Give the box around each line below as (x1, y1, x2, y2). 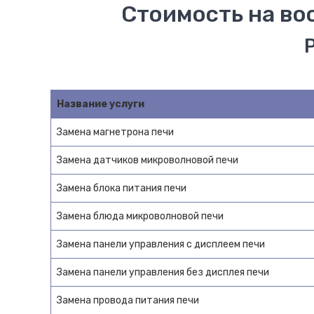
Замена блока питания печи (57, 182, 186, 194)
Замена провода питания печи (57, 294, 199, 306)
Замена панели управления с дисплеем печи (57, 238, 265, 250)
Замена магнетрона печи (57, 125, 174, 138)
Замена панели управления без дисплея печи (57, 266, 269, 278)
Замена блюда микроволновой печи (57, 210, 224, 222)
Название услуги (57, 97, 144, 110)
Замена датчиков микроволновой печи (57, 153, 238, 166)
